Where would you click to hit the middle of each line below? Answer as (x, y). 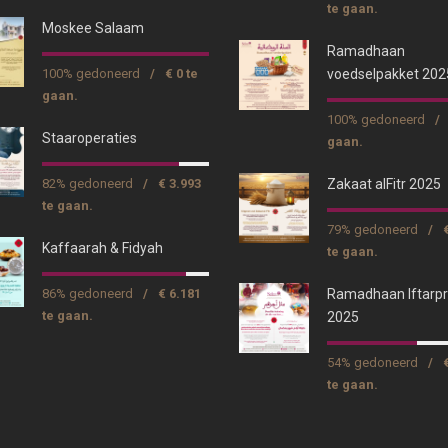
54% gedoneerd (372, 363)
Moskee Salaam (93, 28)
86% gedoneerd (87, 294)
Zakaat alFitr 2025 (384, 184)
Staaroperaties (89, 138)
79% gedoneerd (372, 230)
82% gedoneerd (87, 184)
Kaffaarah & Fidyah (102, 248)
